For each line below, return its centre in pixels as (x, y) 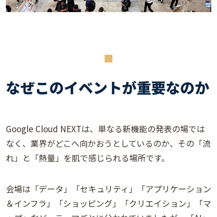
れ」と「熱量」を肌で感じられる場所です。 (88, 158)
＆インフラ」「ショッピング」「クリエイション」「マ (108, 203)
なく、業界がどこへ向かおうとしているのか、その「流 (108, 143)
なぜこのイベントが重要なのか (108, 87)
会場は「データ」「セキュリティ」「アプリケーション (108, 189)
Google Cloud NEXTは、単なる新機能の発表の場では (105, 129)
